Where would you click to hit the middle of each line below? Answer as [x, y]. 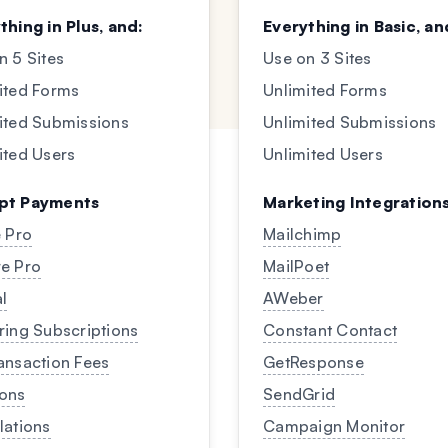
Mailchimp [302, 234]
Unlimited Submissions [350, 122]
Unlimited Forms [325, 90]
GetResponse [313, 362]
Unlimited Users [323, 154]
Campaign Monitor [334, 426]
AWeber [293, 298]
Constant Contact [330, 330]
